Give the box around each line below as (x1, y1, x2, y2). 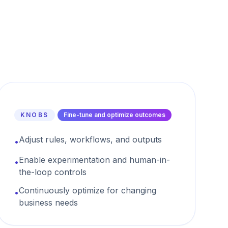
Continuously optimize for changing (18, 185, 156, 195)
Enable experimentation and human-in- (18, 155, 170, 165)
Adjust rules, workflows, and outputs (18, 134, 162, 145)
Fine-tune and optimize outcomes (63, 111, 165, 119)
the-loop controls (18, 167, 87, 177)
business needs (18, 197, 78, 208)
